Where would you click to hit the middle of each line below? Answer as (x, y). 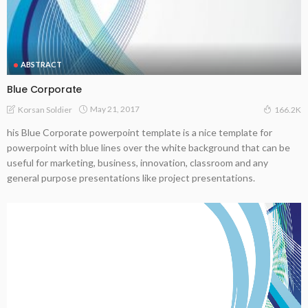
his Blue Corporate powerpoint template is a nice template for (140, 132)
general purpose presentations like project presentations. (131, 177)
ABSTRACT (41, 64)
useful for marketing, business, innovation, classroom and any (137, 162)
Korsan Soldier (45, 109)
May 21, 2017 (115, 109)
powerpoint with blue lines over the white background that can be (148, 147)
